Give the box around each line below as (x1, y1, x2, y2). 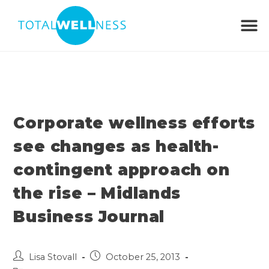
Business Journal (13, 207, 165, 226)
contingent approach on (13, 160, 230, 180)
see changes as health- (13, 137, 219, 156)
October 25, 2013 (106, 252, 181, 262)
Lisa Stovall (29, 252, 77, 262)
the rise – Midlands (13, 184, 181, 203)
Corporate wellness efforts (13, 113, 256, 133)
